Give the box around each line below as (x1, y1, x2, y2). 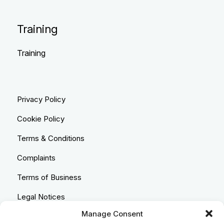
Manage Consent (81, 208, 143, 218)
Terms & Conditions (16, 133, 84, 143)
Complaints (16, 153, 55, 163)
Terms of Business (16, 172, 81, 182)
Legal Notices (16, 192, 65, 202)
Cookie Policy (16, 114, 64, 124)
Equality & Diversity (16, 211, 82, 221)
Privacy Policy (16, 94, 65, 104)
